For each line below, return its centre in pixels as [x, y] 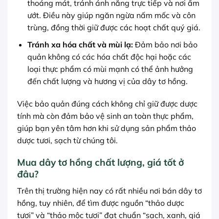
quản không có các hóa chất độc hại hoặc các [109, 56]
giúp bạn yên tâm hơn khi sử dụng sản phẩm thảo [107, 128]
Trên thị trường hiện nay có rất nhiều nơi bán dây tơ [109, 191]
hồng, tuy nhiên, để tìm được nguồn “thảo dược [101, 203]
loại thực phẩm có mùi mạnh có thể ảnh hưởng [110, 69]
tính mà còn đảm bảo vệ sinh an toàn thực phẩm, [105, 116]
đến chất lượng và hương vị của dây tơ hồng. [107, 81]
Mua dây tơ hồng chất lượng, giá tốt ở [100, 163]
